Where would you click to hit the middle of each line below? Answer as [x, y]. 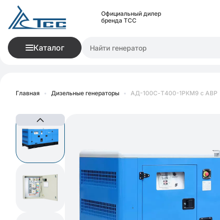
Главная [28, 93]
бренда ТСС [119, 20]
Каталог [49, 48]
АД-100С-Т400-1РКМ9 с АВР [174, 93]
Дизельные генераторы [85, 93]
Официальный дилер [131, 14]
